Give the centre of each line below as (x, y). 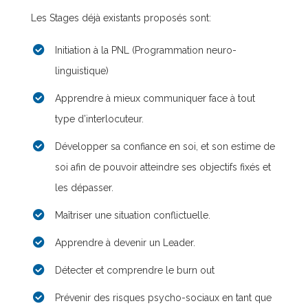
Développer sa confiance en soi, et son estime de (165, 146)
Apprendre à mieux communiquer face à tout (155, 98)
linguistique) (82, 71)
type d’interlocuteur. (99, 119)
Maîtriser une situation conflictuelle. (133, 215)
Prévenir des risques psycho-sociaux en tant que (163, 298)
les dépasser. (84, 188)
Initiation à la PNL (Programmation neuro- (146, 50)
